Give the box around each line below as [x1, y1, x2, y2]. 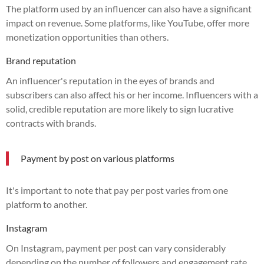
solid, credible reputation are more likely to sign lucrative [6, 103, 233, 114]
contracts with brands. [6, 117, 96, 128]
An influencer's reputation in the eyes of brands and [6, 74, 214, 86]
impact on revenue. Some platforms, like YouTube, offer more [6, 16, 249, 28]
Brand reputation [6, 54, 76, 66]
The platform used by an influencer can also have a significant [6, 2, 252, 14]
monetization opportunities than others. [6, 31, 169, 42]
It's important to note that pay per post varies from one [6, 184, 228, 196]
